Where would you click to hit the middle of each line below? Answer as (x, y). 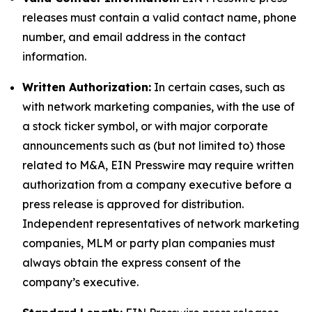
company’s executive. (80, 282)
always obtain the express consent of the (132, 263)
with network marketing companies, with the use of (158, 107)
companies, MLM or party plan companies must (149, 243)
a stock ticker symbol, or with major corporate (145, 126)
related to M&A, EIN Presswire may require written (158, 165)
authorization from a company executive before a (157, 185)
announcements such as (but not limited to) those (154, 146)
